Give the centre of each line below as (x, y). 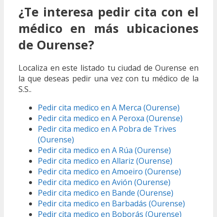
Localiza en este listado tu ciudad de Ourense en (108, 68)
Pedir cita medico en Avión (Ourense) (104, 182)
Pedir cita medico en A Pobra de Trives (107, 129)
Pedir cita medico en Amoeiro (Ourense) (109, 172)
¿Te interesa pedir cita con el (108, 11)
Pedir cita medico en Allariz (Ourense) (105, 161)
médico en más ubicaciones (108, 28)
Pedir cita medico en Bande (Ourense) (106, 193)
